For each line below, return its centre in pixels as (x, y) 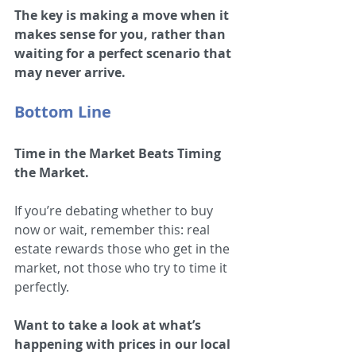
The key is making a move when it (123, 15)
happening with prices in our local (124, 344)
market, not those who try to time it (122, 267)
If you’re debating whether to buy (115, 210)
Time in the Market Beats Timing (119, 153)
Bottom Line (63, 111)
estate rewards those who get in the (124, 248)
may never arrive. (70, 72)
